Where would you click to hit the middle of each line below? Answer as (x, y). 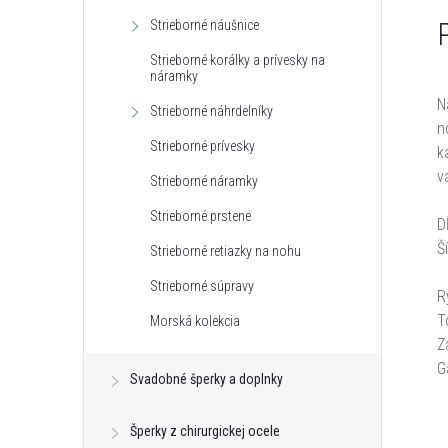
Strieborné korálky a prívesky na (237, 60)
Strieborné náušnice (204, 25)
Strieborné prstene (200, 216)
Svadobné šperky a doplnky (206, 379)
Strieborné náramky (204, 181)
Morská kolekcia (195, 321)
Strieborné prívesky (202, 146)
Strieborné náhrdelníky (211, 111)
